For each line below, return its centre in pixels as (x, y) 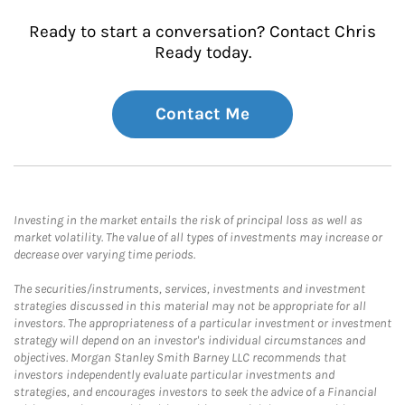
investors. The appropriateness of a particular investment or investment (202, 323)
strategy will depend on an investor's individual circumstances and (189, 340)
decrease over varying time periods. (104, 254)
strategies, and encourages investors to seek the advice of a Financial (195, 392)
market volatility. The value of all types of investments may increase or (198, 237)
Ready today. (202, 52)
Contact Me (202, 114)
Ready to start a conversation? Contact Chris (202, 32)
